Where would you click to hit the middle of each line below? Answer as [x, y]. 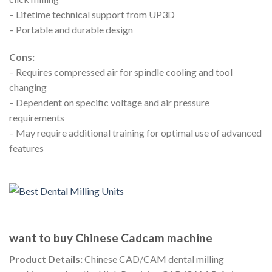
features [26, 148]
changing [28, 87]
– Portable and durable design [71, 29]
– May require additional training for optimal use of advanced [135, 133]
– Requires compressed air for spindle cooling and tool [121, 72]
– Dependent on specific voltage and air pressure [109, 103]
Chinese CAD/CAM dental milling [153, 259]
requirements [37, 118]
